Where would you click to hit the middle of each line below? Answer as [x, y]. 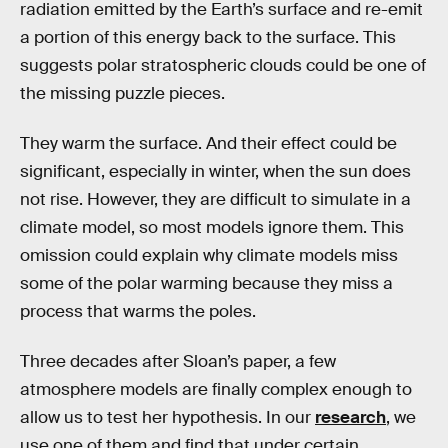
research [350, 417]
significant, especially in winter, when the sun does [215, 171]
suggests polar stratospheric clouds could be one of [223, 66]
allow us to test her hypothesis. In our [167, 417]
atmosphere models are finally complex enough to [216, 389]
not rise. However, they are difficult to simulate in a [215, 199]
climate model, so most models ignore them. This [212, 227]
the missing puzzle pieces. [122, 94]
